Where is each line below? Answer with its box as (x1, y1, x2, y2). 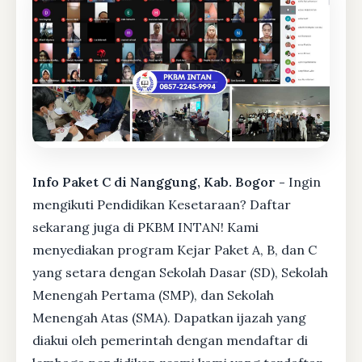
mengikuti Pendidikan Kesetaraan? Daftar (32, 196, 291, 213)
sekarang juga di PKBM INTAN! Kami (32, 218, 259, 235)
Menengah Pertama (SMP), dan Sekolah (32, 286, 274, 303)
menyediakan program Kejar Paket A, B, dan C (32, 241, 317, 258)
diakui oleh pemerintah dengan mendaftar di (32, 331, 308, 348)
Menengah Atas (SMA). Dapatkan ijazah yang (32, 309, 306, 326)
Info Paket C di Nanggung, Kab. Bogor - (32, 173, 288, 190)
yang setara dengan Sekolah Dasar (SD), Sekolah (32, 263, 328, 280)
